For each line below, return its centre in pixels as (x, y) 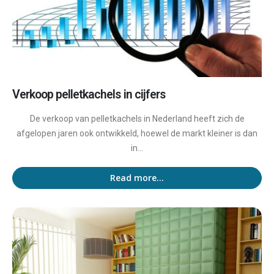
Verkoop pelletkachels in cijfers (89, 95)
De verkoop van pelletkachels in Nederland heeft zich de (137, 118)
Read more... (137, 178)
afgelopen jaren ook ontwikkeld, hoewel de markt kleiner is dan (137, 133)
